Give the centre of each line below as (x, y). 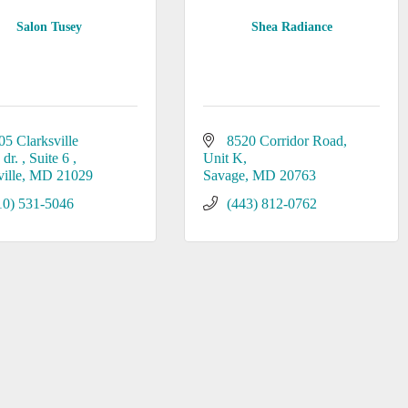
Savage (224, 175)
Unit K (223, 158)
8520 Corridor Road (285, 141)
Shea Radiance (291, 26)
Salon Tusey (49, 26)
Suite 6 (51, 158)
